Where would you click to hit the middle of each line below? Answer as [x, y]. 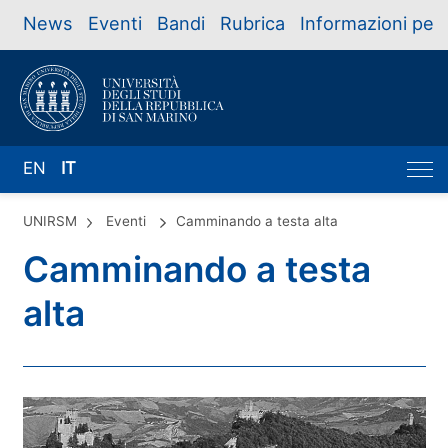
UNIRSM [49, 220]
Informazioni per [370, 23]
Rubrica [252, 23]
